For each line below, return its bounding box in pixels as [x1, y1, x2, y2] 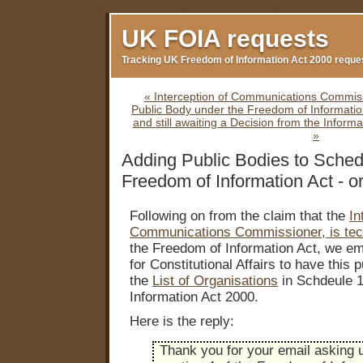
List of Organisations [152, 273, 278, 289]
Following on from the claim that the [130, 208, 349, 224]
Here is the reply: [130, 314, 234, 330]
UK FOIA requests [122, 25, 329, 52]
